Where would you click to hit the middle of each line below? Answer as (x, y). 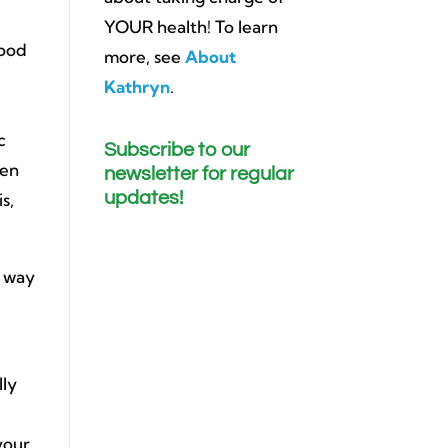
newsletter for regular (198, 173)
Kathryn (136, 86)
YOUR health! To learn (190, 26)
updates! (143, 197)
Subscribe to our (176, 149)
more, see (144, 56)
